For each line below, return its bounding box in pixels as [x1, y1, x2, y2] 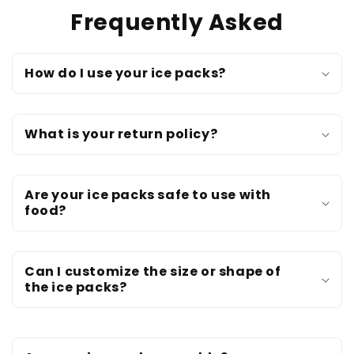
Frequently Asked [70, 6, 284, 38]
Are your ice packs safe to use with [24, 185, 272, 204]
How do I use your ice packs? [24, 63, 226, 82]
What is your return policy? [24, 124, 218, 143]
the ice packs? [24, 277, 127, 296]
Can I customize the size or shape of [24, 262, 281, 281]
